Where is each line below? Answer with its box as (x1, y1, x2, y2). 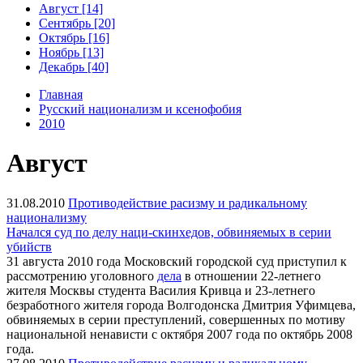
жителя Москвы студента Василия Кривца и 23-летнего (6, 283, 315, 297)
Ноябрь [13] (39, 45, 104, 59)
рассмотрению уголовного (6, 268, 157, 283)
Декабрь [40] (39, 59, 109, 74)
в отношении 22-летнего (181, 268, 321, 283)
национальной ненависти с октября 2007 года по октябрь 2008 (6, 327, 352, 341)
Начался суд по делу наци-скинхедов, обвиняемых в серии (6, 224, 331, 239)
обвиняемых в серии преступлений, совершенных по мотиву (6, 312, 345, 327)
